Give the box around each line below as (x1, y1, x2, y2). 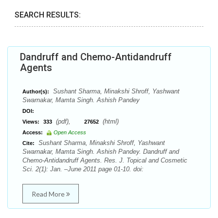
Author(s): (22, 89, 49, 94)
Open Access (54, 129, 86, 135)
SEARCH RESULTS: (15, 10, 81, 19)
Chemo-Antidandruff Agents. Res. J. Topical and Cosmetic (22, 157, 187, 164)
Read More (31, 190, 66, 198)
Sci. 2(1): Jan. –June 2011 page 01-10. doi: (22, 165, 144, 173)
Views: (22, 119, 39, 125)
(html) (101, 118, 119, 125)
